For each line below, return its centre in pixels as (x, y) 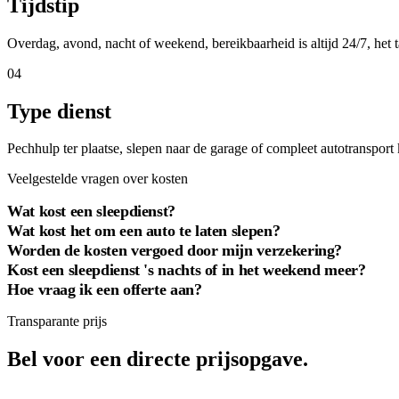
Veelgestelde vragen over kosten (98, 179)
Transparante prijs (57, 322)
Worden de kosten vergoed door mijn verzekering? (175, 250)
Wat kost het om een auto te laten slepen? (144, 230)
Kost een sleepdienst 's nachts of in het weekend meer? (187, 269)
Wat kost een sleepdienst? (91, 211)
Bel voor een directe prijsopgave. (158, 359)
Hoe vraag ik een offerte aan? (105, 289)
